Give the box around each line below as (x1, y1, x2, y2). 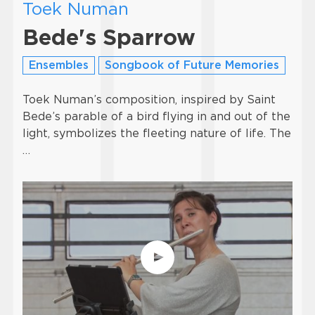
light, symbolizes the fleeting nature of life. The (22, 126, 291, 140)
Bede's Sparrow (22, 23, 195, 51)
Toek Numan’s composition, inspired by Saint (22, 92, 276, 106)
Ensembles (29, 58, 89, 72)
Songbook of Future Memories (105, 58, 279, 72)
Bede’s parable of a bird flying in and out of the (22, 109, 290, 123)
